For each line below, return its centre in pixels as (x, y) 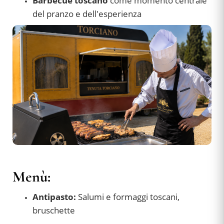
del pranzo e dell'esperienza (87, 14)
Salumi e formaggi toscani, (128, 197)
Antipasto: (54, 197)
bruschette (54, 210)
